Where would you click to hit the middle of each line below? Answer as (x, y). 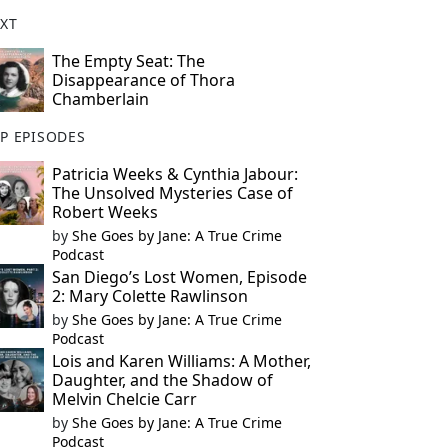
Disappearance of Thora (143, 80)
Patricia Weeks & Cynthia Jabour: (174, 174)
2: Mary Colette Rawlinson (149, 296)
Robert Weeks (104, 212)
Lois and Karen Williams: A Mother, (181, 361)
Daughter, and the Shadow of (162, 380)
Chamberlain (100, 99)
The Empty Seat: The (128, 61)
